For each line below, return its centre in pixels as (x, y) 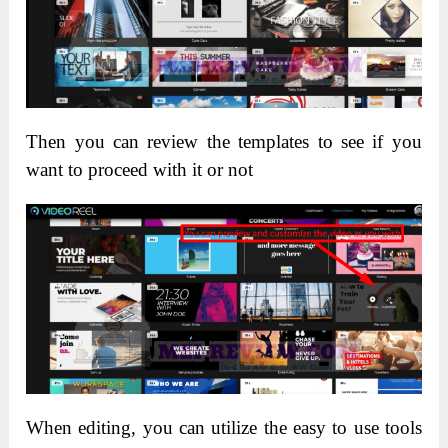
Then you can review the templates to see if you (224, 142)
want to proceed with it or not (140, 170)
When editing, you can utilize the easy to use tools (224, 428)
